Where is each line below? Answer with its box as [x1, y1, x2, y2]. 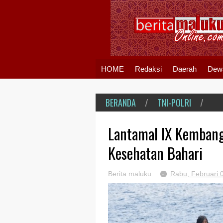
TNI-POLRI [157, 96, 191, 109]
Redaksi [135, 64, 162, 73]
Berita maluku [108, 170, 151, 178]
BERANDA [106, 96, 136, 109]
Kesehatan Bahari [108, 141, 203, 164]
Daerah [173, 64, 197, 73]
